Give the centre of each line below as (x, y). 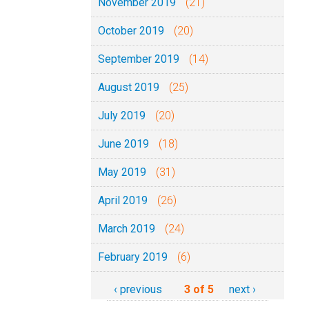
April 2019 (123, 200)
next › (242, 289)
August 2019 (129, 87)
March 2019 (127, 229)
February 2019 (133, 257)
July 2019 (122, 116)
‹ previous (138, 289)
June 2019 (123, 144)
